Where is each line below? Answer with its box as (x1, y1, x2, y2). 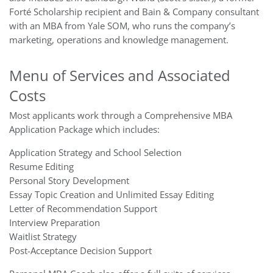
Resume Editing (9, 160, 74, 173)
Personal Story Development (9, 174, 129, 187)
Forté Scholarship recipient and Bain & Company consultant (9, 5, 259, 18)
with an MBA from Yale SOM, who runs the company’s (9, 19, 235, 32)
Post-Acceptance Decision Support (9, 244, 152, 257)
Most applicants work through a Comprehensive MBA (9, 109, 232, 122)
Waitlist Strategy (9, 230, 77, 243)
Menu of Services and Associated (9, 65, 230, 85)
